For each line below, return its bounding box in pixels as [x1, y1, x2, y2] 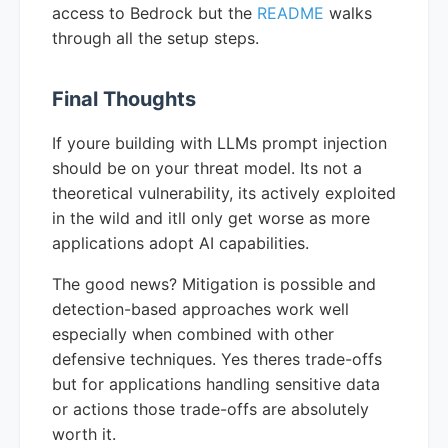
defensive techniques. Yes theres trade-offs [52, 348, 382, 369]
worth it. [52, 423, 116, 444]
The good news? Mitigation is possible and [52, 273, 376, 294]
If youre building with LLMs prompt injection [52, 132, 387, 153]
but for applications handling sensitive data [52, 373, 380, 394]
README [257, 2, 324, 23]
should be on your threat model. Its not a [52, 157, 362, 178]
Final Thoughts [52, 86, 196, 111]
